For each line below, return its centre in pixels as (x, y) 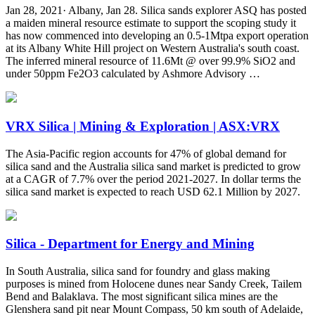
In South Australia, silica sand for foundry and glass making (138, 271)
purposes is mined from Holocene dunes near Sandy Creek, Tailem (154, 284)
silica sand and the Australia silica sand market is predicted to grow (153, 166)
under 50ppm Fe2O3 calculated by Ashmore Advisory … (133, 74)
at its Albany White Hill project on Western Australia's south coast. (153, 49)
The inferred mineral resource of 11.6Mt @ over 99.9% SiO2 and (150, 61)
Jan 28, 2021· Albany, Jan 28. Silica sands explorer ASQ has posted (156, 11)
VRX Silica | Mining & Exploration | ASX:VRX (143, 126)
